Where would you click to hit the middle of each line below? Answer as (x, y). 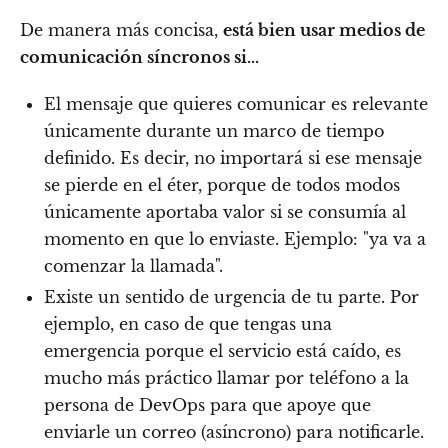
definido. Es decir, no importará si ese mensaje (233, 157)
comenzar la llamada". (133, 265)
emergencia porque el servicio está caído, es (222, 350)
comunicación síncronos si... (139, 56)
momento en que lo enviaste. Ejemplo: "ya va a (235, 238)
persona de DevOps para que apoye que (207, 404)
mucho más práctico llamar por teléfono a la (226, 377)
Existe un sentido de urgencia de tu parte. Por (231, 296)
